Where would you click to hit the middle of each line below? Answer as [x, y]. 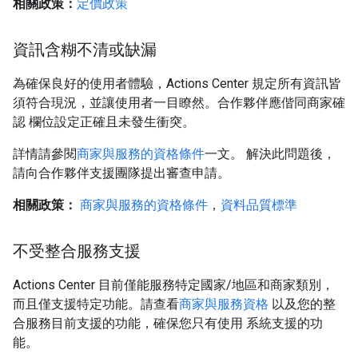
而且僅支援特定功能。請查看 [96, 304]
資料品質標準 [259, 205]
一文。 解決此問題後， [270, 154]
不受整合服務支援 [77, 251]
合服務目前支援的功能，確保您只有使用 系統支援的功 [168, 323]
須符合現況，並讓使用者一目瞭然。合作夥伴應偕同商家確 [179, 103]
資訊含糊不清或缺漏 [85, 50]
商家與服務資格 [224, 304]
